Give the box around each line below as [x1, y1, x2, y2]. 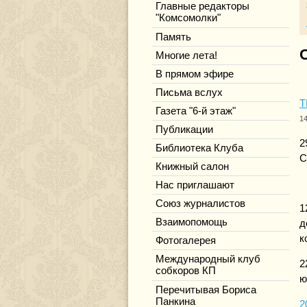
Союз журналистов [156, 198, 245, 209]
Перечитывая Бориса [156, 284, 256, 295]
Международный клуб [156, 254, 260, 265]
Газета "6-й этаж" [156, 106, 236, 116]
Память [156, 32, 191, 42]
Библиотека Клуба [156, 143, 243, 153]
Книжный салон [156, 161, 229, 172]
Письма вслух [156, 87, 223, 98]
